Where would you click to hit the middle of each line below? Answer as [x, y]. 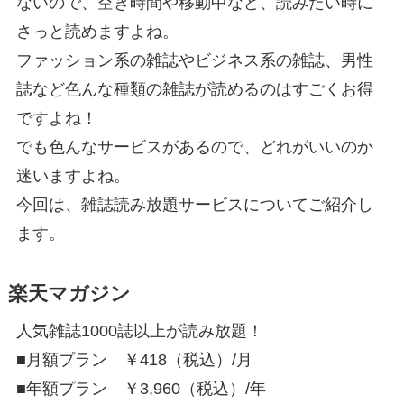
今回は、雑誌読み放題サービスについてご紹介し [194, 205]
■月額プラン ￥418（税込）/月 [134, 360]
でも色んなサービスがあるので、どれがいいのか [194, 147]
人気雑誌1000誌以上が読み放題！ [139, 331]
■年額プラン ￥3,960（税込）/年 [141, 389]
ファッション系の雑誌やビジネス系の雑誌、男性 [194, 61]
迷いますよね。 [73, 176]
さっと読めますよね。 [97, 32]
